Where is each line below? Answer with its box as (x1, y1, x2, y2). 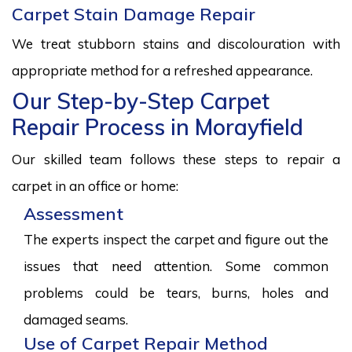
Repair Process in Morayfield (12, 113, 303, 141)
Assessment (24, 203, 123, 225)
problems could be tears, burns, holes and (24, 284, 328, 302)
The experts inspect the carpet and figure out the (24, 231, 328, 248)
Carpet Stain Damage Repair (12, 3, 255, 26)
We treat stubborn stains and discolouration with (12, 35, 340, 53)
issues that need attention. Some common (24, 258, 328, 275)
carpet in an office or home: (12, 178, 178, 195)
